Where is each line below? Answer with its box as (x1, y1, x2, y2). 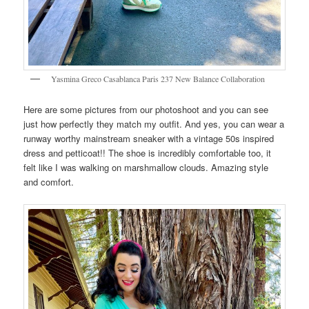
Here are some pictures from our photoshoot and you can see (23, 103, 269, 117)
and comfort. (23, 175, 74, 189)
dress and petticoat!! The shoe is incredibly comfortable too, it (23, 146, 272, 160)
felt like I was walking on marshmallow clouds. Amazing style (23, 161, 269, 175)
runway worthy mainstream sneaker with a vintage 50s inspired (23, 132, 275, 146)
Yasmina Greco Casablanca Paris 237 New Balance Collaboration (51, 72, 266, 84)
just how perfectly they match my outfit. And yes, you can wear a (23, 117, 285, 131)
